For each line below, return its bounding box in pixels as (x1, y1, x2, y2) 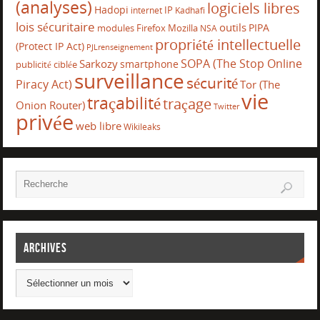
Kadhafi (174, 4, 205, 16)
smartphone (119, 56, 179, 71)
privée (15, 107, 74, 136)
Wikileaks (123, 120, 161, 133)
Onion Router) (15, 97, 85, 112)
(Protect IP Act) (15, 39, 84, 53)
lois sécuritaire (15, 17, 95, 35)
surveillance (74, 66, 184, 94)
